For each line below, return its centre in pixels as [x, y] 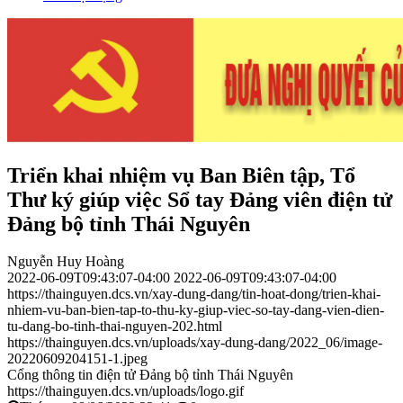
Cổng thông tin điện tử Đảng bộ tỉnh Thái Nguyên [150, 375]
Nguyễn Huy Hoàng [66, 262]
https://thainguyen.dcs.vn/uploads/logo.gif [125, 391]
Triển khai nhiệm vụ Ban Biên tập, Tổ [181, 175]
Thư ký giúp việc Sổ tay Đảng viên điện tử [200, 199]
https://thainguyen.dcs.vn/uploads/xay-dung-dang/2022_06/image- [195, 343]
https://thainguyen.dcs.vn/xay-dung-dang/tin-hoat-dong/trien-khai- [194, 294]
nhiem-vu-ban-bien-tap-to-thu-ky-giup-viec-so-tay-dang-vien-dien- [196, 310]
